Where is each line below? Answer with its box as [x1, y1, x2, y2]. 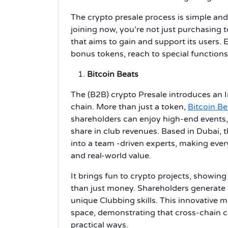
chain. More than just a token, [71, 101, 188, 112]
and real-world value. [71, 150, 151, 161]
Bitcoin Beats [87, 69, 140, 79]
